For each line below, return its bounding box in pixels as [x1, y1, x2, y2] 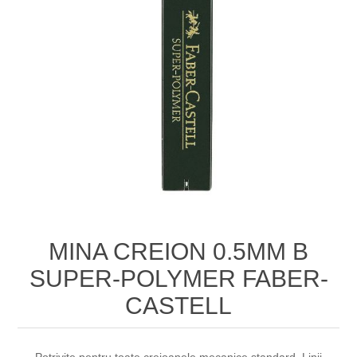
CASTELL [125, 292, 232, 320]
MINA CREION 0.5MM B [49, 238, 308, 265]
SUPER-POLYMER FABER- [29, 265, 328, 292]
